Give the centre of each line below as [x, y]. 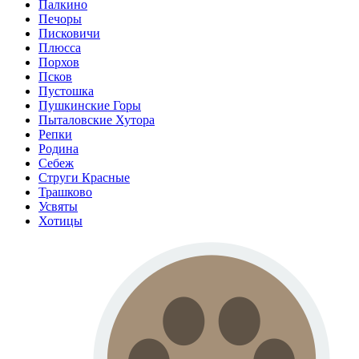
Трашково [65, 192]
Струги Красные [84, 178]
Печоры [60, 19]
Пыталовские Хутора [97, 120]
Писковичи [69, 34]
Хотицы [61, 221]
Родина [58, 149]
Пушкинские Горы [90, 106]
